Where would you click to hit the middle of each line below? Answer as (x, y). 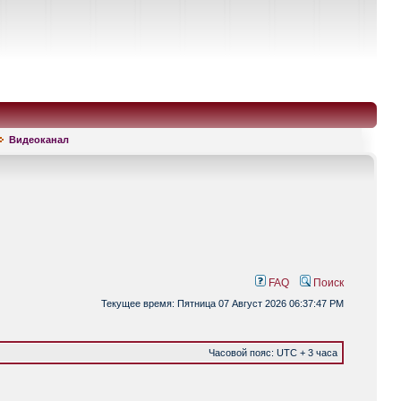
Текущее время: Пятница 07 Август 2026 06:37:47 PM (222, 303)
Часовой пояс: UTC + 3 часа (273, 353)
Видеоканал (39, 140)
